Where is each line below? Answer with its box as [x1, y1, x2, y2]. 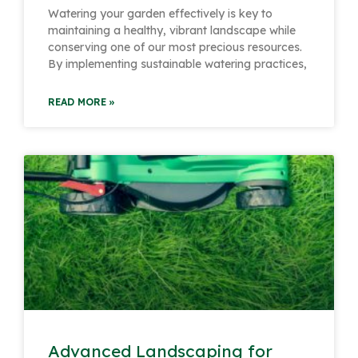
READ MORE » [48, 95, 115, 108]
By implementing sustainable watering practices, [48, 56, 307, 71]
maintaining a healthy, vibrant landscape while [48, 22, 296, 38]
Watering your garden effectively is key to [48, 6, 272, 21]
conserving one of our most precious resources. [48, 39, 302, 54]
